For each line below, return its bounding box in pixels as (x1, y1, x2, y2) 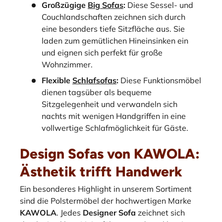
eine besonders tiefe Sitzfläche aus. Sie (42, 23, 185, 34)
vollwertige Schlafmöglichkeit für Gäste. (42, 122, 188, 133)
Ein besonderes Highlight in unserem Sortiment (20, 184, 192, 194)
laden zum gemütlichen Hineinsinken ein (42, 35, 188, 46)
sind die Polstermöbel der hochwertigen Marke (20, 196, 191, 206)
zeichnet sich (136, 208, 185, 218)
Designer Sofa (83, 208, 136, 218)
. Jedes (56, 208, 83, 218)
